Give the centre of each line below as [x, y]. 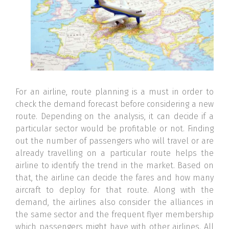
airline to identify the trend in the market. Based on [114, 166]
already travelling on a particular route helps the [114, 153]
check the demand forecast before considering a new [114, 104]
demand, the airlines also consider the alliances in [114, 202]
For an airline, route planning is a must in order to [114, 92]
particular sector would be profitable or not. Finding [114, 129]
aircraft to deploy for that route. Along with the [114, 190]
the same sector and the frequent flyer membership [114, 215]
